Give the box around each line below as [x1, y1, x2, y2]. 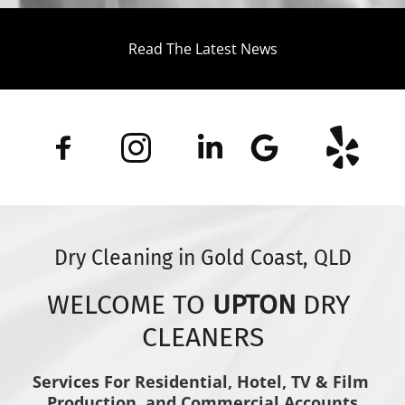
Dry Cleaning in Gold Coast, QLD [53, 245, 352, 270]
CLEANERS [141, 321, 264, 353]
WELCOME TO [47, 288, 212, 321]
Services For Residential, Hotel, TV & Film [32, 371, 369, 392]
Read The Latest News [127, 39, 278, 59]
